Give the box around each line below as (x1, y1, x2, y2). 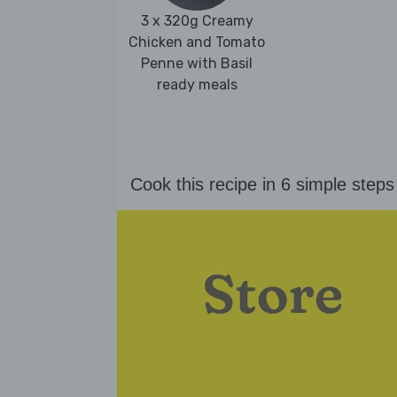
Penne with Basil (141, 54, 253, 72)
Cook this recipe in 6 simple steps (130, 175, 394, 195)
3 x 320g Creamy (140, 12, 253, 29)
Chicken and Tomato (128, 33, 265, 51)
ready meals (156, 75, 237, 93)
